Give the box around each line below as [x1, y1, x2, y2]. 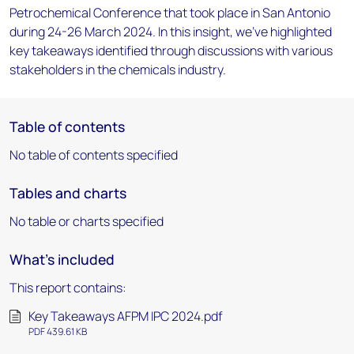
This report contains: [9, 279, 126, 296]
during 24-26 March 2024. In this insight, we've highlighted [9, 23, 332, 40]
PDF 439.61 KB [28, 325, 87, 338]
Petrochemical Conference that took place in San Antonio [9, 4, 330, 21]
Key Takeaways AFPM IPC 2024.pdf [28, 307, 223, 325]
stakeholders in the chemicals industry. [9, 61, 226, 78]
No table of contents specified [9, 146, 178, 164]
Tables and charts [9, 183, 126, 202]
